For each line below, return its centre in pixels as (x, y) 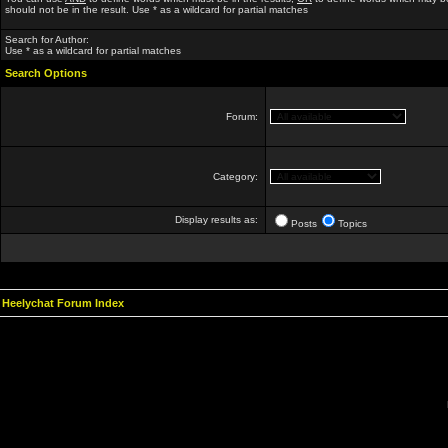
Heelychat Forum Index (63, 303)
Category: (237, 176)
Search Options (46, 73)
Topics (352, 223)
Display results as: (218, 219)
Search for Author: (47, 39)
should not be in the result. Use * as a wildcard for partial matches (156, 9)
